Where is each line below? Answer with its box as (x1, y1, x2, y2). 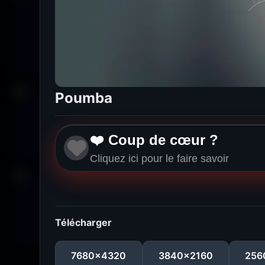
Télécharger (55, 216, 112, 229)
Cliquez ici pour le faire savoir (90, 152, 230, 164)
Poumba (55, 89, 113, 107)
